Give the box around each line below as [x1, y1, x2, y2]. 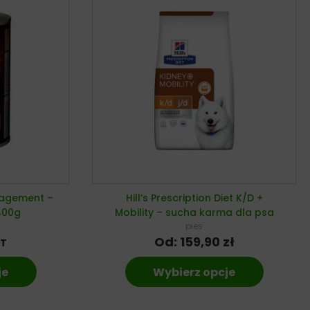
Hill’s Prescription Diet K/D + [125, 190, 263, 205]
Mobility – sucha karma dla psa [114, 205, 274, 219]
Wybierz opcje [153, 264, 236, 280]
